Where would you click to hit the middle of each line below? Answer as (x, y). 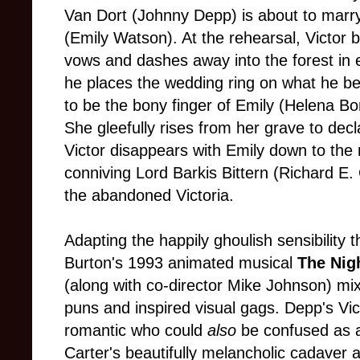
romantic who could (136, 330)
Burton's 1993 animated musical (181, 262)
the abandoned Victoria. (149, 195)
